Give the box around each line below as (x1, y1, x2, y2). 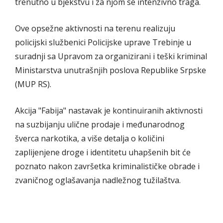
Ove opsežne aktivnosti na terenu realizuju (15, 23, 175, 34)
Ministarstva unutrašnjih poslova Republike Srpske (15, 65, 206, 76)
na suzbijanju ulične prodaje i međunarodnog (15, 119, 185, 130)
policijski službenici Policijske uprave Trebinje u (15, 37, 191, 48)
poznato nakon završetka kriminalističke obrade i (15, 161, 200, 172)
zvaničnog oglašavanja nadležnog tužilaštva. (15, 175, 181, 186)
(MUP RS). (15, 79, 51, 90)
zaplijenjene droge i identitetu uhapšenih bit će (15, 147, 191, 158)
